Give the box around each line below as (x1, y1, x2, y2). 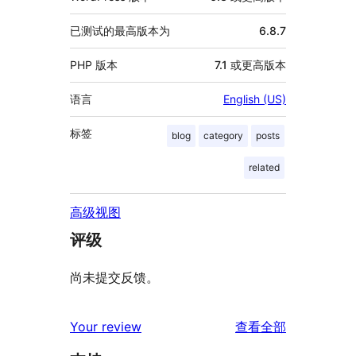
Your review (70, 319, 141, 335)
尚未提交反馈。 (70, 269, 159, 286)
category (203, 130, 243, 142)
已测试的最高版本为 (70, 24, 170, 38)
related (249, 161, 280, 174)
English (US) (223, 92, 286, 106)
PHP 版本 (70, 58, 118, 72)
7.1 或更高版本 (215, 58, 286, 72)
